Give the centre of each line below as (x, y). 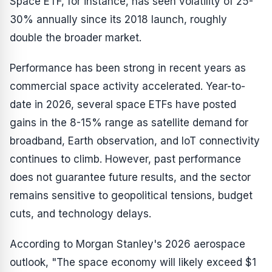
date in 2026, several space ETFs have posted (123, 105)
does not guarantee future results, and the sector (130, 178)
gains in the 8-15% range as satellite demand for (129, 123)
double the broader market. (76, 38)
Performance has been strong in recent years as (128, 68)
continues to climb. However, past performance (125, 159)
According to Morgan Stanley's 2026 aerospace (127, 244)
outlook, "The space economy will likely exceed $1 (133, 263)
